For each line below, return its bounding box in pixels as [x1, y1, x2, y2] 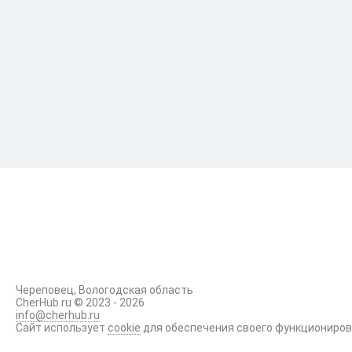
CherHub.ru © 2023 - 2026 [16, 296, 145, 309]
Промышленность [71, 19, 184, 31]
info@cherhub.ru [16, 309, 100, 321]
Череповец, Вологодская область [16, 284, 193, 296]
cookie [108, 321, 141, 334]
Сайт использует [16, 321, 108, 334]
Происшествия [71, 118, 163, 130]
